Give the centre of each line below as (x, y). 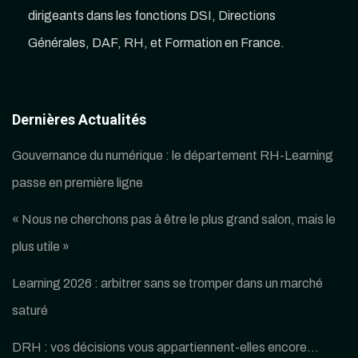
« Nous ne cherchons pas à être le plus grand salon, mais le (174, 219)
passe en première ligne (78, 183)
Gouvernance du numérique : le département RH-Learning (173, 155)
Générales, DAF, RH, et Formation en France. (156, 43)
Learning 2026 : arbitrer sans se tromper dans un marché (167, 283)
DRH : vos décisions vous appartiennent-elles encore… (165, 347)
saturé (30, 310)
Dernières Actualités (79, 119)
